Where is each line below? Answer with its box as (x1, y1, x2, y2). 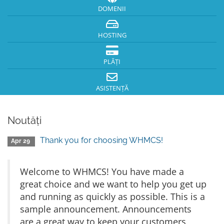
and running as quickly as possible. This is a (20, 190, 205, 202)
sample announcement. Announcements (20, 203, 191, 215)
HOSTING (97, 31, 126, 39)
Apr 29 (11, 137, 32, 144)
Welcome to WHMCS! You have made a (20, 165, 184, 177)
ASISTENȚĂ (95, 84, 128, 92)
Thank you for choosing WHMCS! (40, 135, 163, 145)
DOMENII (98, 4, 126, 13)
